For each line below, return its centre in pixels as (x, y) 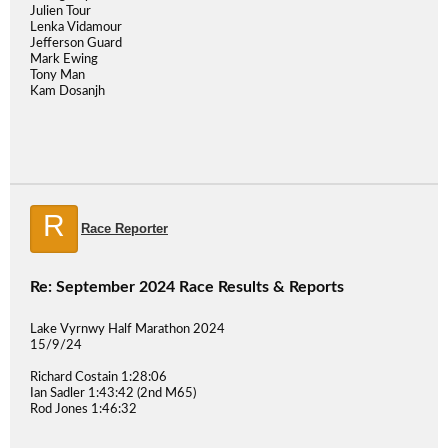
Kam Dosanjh (67, 91)
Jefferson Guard (76, 43)
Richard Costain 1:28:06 (98, 377)
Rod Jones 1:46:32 (83, 409)
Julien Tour (60, 11)
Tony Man (57, 75)
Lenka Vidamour (76, 27)
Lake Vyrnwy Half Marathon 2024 (127, 329)
